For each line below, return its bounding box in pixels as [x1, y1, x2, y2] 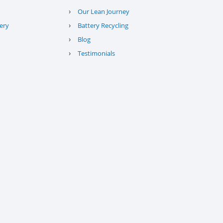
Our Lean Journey [78, 7, 130, 16]
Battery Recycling [78, 21, 129, 30]
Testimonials [78, 49, 115, 58]
